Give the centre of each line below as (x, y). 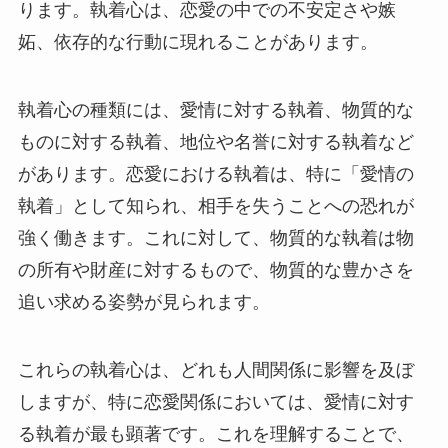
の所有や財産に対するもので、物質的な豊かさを (215, 270)
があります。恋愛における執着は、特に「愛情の (215, 174)
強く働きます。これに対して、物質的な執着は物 (215, 238)
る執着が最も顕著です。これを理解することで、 (215, 433)
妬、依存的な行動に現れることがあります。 (197, 42)
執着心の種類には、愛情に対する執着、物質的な (215, 110)
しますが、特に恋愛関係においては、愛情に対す (215, 401)
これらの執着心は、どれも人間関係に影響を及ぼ (215, 369)
